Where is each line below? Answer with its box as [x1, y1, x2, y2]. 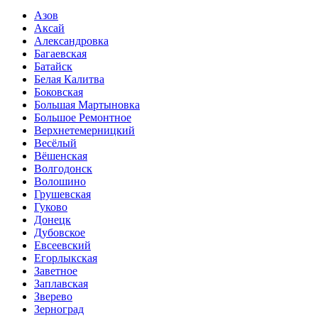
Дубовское [34, 226, 85, 239]
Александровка [34, 35, 109, 48]
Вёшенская [34, 150, 87, 163]
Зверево [34, 290, 72, 303]
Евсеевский [34, 239, 91, 252]
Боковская [34, 86, 83, 99]
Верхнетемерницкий [34, 124, 135, 137]
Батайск [34, 60, 72, 73]
